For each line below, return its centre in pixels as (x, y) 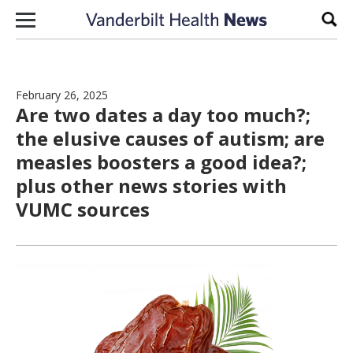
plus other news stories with (151, 186)
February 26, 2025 (62, 95)
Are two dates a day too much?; (163, 115)
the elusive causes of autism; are (170, 138)
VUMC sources (83, 209)
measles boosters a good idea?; (161, 162)
